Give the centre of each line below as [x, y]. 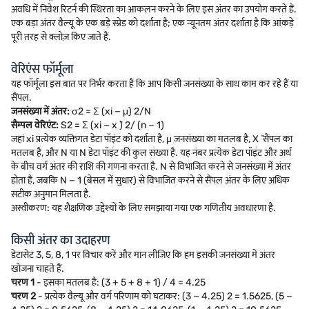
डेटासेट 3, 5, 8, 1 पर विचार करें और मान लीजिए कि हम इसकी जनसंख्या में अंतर [143, 255]
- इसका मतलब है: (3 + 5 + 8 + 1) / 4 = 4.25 [120, 282]
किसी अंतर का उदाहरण [61, 240]
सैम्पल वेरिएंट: [35, 125]
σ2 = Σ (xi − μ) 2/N [110, 111]
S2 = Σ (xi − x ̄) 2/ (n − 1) [111, 125]
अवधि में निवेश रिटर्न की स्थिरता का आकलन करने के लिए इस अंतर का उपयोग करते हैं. [154, 9]
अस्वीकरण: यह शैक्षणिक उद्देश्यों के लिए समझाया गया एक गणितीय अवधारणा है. [143, 208]
